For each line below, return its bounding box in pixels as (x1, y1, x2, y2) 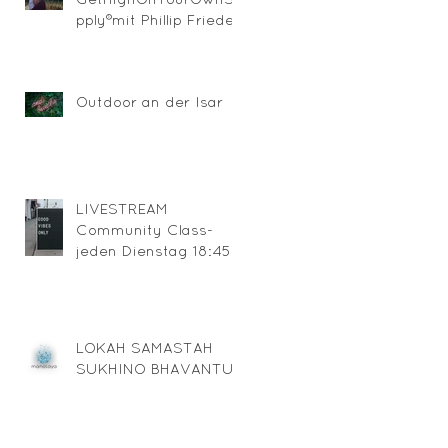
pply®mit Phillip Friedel (76, 10, 237, 28)
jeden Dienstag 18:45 (76, 241, 231, 259)
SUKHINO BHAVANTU (76, 359, 234, 377)
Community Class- (76, 220, 213, 238)
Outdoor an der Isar (76, 92, 223, 110)
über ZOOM (76, 262, 160, 280)
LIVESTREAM (76, 199, 168, 217)
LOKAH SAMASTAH (76, 338, 213, 356)
